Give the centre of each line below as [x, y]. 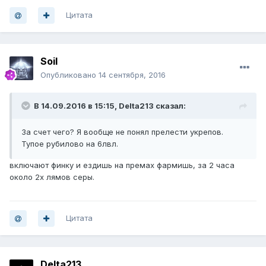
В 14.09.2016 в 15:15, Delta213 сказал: [110, 106]
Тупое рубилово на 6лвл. [70, 144]
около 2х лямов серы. [52, 177]
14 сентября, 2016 [132, 75]
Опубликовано [69, 75]
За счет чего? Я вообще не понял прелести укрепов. [122, 132]
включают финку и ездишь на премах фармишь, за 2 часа [122, 165]
